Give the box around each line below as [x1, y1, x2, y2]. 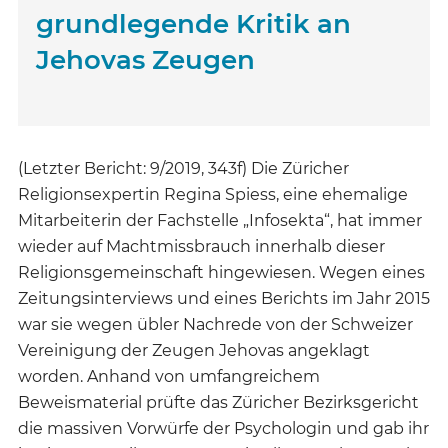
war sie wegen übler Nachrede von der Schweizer [18, 315, 413, 334]
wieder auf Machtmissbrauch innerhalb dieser [18, 237, 385, 256]
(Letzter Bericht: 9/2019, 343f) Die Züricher [18, 159, 349, 178]
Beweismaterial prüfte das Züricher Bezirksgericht [18, 393, 419, 412]
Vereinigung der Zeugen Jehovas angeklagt [18, 341, 370, 360]
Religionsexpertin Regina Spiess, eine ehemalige [18, 185, 408, 204]
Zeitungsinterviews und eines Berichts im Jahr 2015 [18, 289, 430, 308]
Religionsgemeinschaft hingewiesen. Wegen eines [18, 263, 425, 282]
